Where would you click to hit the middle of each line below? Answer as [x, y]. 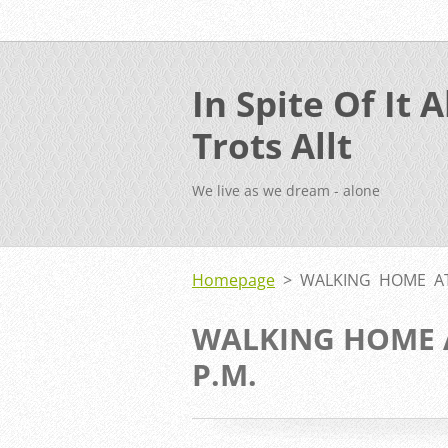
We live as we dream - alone [286, 190]
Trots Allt [272, 145]
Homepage [233, 280]
